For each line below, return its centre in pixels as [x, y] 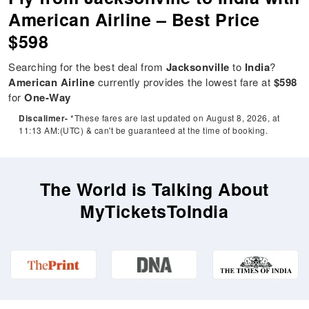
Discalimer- [43, 118]
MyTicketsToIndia [154, 211]
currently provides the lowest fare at [184, 82]
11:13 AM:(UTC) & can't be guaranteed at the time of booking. [143, 130]
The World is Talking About [154, 189]
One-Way [48, 98]
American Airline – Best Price [134, 20]
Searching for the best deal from [87, 67]
